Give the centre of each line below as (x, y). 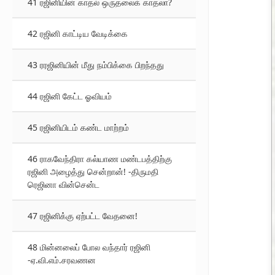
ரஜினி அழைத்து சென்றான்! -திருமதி (93, 172)
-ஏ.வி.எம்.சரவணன (62, 260)
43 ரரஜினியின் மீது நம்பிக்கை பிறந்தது (96, 65)
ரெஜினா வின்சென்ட (64, 184)
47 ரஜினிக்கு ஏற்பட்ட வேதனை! (83, 216)
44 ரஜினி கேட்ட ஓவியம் (70, 96)
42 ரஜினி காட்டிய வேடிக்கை (78, 33)
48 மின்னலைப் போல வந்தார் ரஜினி (89, 247)
